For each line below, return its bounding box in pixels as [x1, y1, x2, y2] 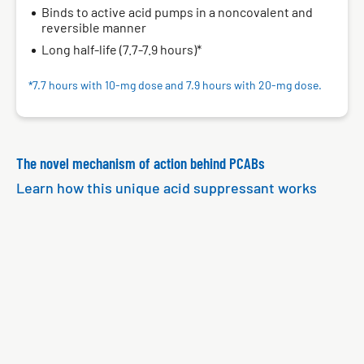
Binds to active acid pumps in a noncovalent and [41, 4, 313, 19]
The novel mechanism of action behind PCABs [16, 154, 265, 172]
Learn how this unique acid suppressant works [16, 179, 317, 197]
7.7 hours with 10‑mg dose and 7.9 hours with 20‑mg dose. [32, 78, 322, 92]
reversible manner [41, 19, 146, 35]
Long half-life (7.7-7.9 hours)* [41, 41, 201, 57]
